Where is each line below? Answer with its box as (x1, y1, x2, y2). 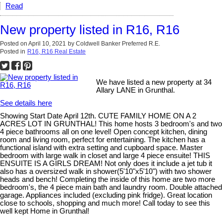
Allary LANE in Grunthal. (96, 86, 175, 94)
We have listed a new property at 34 (96, 78, 212, 86)
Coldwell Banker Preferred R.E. (76, 40, 160, 47)
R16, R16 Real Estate (27, 48, 86, 55)
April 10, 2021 (28, 40, 66, 47)
